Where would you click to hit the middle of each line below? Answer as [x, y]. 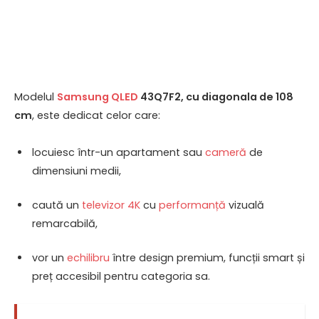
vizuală [245, 205]
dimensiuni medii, [77, 171]
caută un [57, 205]
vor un [49, 257]
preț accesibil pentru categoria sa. [121, 276]
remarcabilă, [65, 223]
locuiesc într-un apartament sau [119, 152]
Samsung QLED [98, 96]
